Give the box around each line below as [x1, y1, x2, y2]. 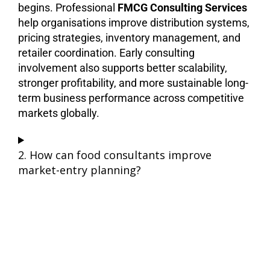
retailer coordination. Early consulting [18, 46, 195, 59]
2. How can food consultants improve [18, 147, 212, 162]
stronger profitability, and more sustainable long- [18, 76, 248, 89]
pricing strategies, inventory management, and [18, 31, 240, 44]
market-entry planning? [18, 162, 141, 177]
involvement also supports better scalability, [18, 61, 227, 74]
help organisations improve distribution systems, [18, 16, 250, 29]
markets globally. [18, 106, 99, 119]
